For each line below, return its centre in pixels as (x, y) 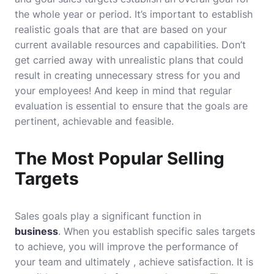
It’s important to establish (194, 14)
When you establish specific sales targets (159, 231)
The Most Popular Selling (120, 158)
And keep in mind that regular (163, 91)
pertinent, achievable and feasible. (94, 121)
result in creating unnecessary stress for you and (128, 75)
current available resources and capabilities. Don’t (130, 45)
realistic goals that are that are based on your (121, 29)
